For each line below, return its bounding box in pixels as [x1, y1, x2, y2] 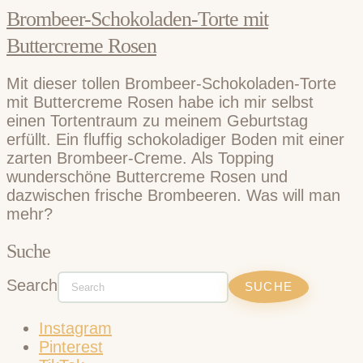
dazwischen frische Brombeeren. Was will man [6, 186, 340, 204]
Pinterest [39, 337, 103, 356]
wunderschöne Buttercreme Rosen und [6, 167, 288, 186]
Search [6, 275, 58, 294]
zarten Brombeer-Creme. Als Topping [6, 148, 274, 167]
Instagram [39, 318, 112, 337]
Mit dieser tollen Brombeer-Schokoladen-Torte [6, 74, 336, 92]
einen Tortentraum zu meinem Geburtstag [6, 111, 308, 130]
